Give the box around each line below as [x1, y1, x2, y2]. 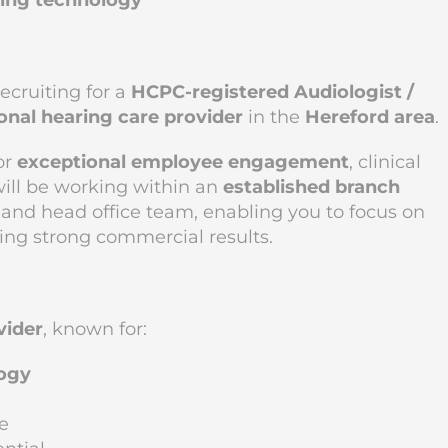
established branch [223, 176, 400, 198]
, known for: [43, 318, 147, 340]
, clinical [349, 151, 421, 173]
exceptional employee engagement [17, 151, 349, 173]
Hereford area [305, 106, 435, 128]
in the [243, 106, 305, 128]
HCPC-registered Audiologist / [131, 81, 414, 103]
